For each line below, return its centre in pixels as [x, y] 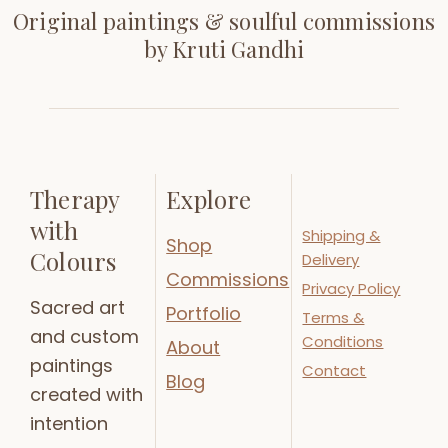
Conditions [343, 341]
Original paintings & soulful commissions [223, 20]
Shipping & [341, 235]
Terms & [333, 317]
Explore [209, 198]
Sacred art [77, 308]
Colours [73, 260]
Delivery [331, 259]
